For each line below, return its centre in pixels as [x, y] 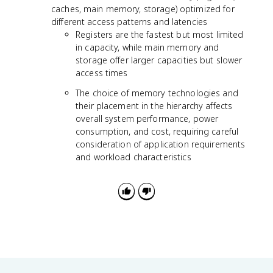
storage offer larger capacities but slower [159, 60]
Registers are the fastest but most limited [160, 34]
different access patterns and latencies [129, 22]
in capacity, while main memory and [147, 47]
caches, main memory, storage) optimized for [143, 9]
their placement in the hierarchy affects [154, 106]
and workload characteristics [133, 157]
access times [102, 73]
